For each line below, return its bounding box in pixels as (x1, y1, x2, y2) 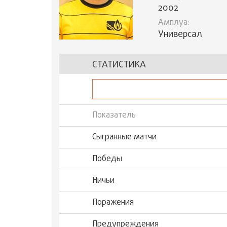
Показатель (92, 109, 136, 122)
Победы (92, 153, 122, 165)
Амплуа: (158, 17, 190, 29)
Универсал (158, 28, 202, 42)
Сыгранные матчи (92, 131, 157, 143)
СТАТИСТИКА (92, 58, 146, 72)
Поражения (92, 197, 134, 209)
